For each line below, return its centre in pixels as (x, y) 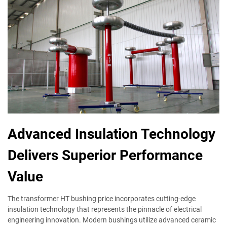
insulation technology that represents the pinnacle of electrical (105, 209)
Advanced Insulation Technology (111, 134)
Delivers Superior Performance (105, 155)
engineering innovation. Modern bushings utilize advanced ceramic (112, 220)
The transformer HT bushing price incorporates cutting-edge (102, 198)
